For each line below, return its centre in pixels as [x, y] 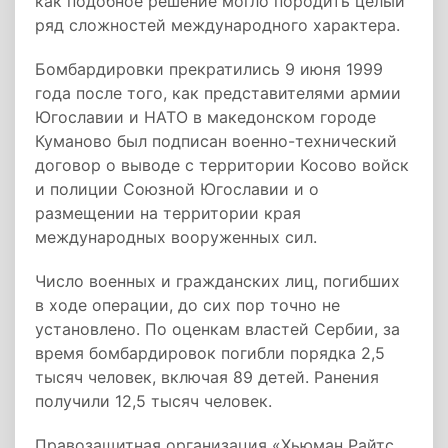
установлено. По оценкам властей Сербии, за [217, 329]
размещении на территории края [168, 213]
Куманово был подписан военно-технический [216, 141]
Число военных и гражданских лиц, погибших [217, 281]
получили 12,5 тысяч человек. [153, 401]
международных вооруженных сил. [176, 237]
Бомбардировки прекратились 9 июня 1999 [209, 69]
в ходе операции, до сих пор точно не [187, 305]
